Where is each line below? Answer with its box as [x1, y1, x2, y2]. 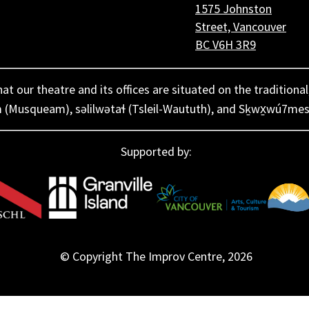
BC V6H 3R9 [195, 36, 256, 52]
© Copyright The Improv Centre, [60, 248, 228, 265]
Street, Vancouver [195, 18, 286, 34]
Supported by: [121, 143, 192, 159]
